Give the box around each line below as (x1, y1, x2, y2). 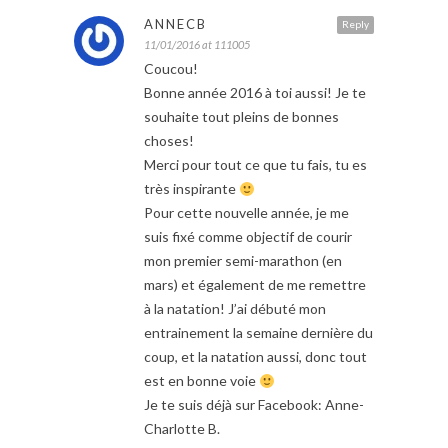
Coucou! (144, 60, 198, 78)
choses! (144, 132, 194, 150)
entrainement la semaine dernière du (144, 324, 373, 342)
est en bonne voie (144, 372, 259, 390)
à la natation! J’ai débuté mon (144, 300, 326, 318)
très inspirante (144, 180, 239, 198)
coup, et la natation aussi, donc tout (144, 348, 367, 366)
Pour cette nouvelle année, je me (144, 204, 349, 222)
